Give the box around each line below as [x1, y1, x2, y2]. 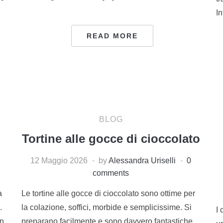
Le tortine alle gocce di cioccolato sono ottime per [21, 189, 195, 198]
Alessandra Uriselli [109, 156, 176, 165]
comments [93, 168, 129, 177]
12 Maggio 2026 [30, 156, 88, 165]
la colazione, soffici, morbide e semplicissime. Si [21, 203, 192, 212]
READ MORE [86, 31, 138, 40]
